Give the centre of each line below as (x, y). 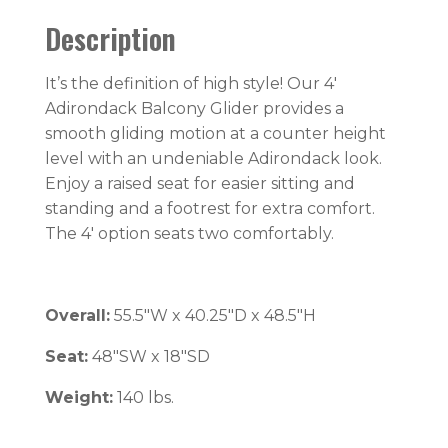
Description (110, 37)
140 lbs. (143, 397)
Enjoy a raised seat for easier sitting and (200, 183)
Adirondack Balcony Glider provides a (194, 108)
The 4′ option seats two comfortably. (189, 233)
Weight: (79, 397)
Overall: (77, 315)
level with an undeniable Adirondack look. (213, 158)
